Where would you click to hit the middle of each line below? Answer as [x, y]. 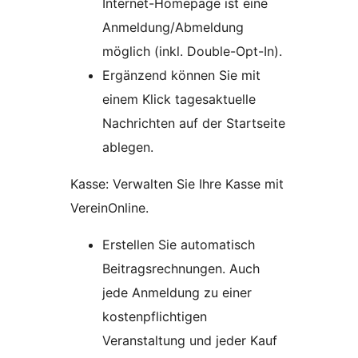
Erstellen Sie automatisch [179, 245]
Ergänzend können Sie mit [181, 76]
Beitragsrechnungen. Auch [181, 269]
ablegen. [128, 147]
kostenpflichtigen [155, 317]
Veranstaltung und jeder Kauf [190, 341]
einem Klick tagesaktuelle [179, 99]
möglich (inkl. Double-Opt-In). [192, 52]
